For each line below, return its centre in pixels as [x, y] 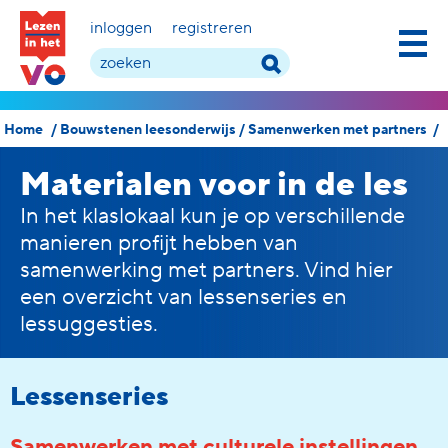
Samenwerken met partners [339, 130]
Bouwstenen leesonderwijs [148, 130]
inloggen [121, 28]
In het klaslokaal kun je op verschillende [212, 216]
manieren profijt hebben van [159, 243]
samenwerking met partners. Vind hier [206, 270]
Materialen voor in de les [214, 185]
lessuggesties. [89, 324]
